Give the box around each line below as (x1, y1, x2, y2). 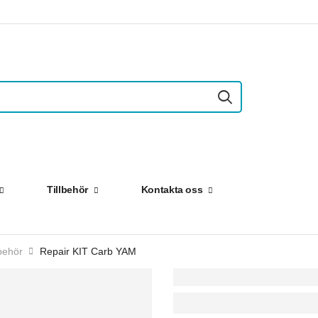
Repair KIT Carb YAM (39, 246, 136, 257)
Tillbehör (47, 184, 88, 195)
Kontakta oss (141, 184, 203, 195)
